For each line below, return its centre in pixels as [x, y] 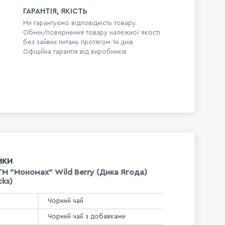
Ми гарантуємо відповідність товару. [80, 23]
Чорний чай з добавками [87, 216]
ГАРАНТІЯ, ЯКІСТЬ [55, 11]
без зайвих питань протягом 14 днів [78, 42]
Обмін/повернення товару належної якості [92, 33]
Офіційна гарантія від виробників [75, 52]
